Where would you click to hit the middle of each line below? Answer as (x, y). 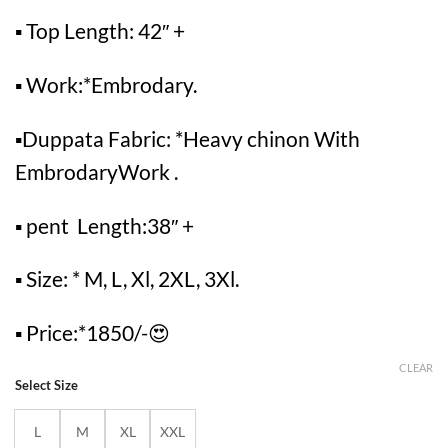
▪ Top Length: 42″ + (100, 31)
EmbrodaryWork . (96, 171)
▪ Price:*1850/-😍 (92, 333)
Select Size (46, 385)
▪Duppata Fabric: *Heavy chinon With (187, 138)
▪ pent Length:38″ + (104, 225)
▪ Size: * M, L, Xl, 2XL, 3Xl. (127, 279)
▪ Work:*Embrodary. (106, 85)
